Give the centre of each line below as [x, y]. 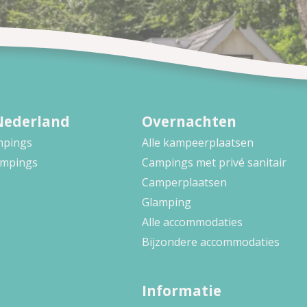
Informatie [181, 290]
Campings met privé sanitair [214, 162]
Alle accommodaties [192, 222]
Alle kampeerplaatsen [197, 142]
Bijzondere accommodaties [210, 242]
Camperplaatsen [184, 182]
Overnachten [189, 121]
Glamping [166, 202]
